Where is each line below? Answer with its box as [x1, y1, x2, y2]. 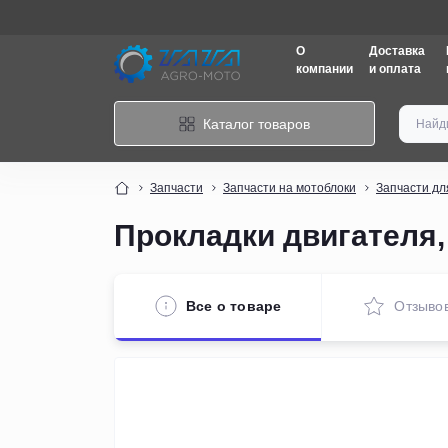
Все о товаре [186, 297, 282, 314]
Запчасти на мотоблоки [223, 181, 356, 195]
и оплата [368, 62, 421, 76]
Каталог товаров [203, 115, 310, 132]
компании [295, 62, 353, 76]
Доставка [368, 44, 425, 58]
